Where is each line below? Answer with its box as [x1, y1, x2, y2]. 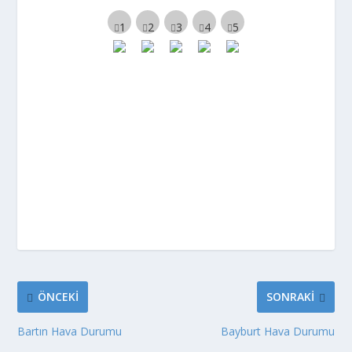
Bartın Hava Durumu [17, 323, 123, 339]
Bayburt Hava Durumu [220, 323, 335, 339]
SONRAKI [266, 289, 314, 305]
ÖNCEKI [38, 289, 79, 305]
